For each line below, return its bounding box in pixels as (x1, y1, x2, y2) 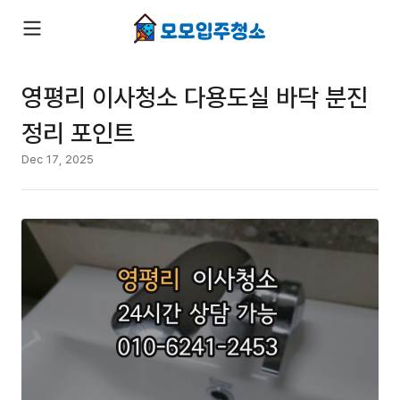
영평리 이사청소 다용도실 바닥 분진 (21, 79, 368, 113)
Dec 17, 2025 (21, 151, 94, 167)
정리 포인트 (21, 115, 135, 149)
